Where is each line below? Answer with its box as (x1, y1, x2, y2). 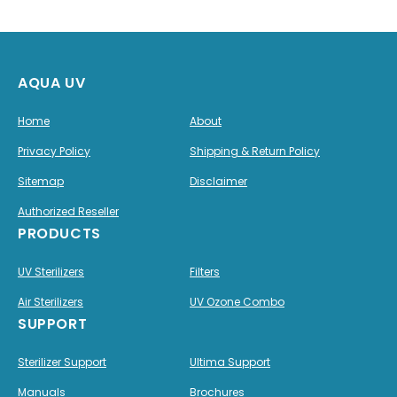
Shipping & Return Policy (190, 144, 320, 159)
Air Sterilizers (18, 294, 83, 309)
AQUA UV (18, 73, 86, 93)
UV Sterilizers (18, 264, 84, 279)
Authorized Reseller (18, 204, 119, 219)
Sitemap (18, 174, 64, 189)
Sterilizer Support (18, 354, 106, 370)
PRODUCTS (18, 223, 101, 244)
